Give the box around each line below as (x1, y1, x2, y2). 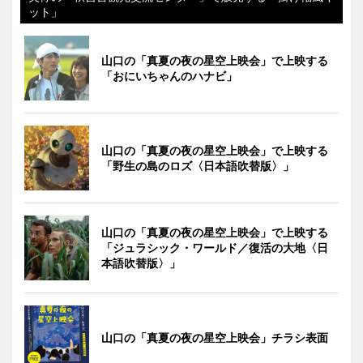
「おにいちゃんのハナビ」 (101, 68, 237, 83)
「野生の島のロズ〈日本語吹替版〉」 (101, 158, 294, 173)
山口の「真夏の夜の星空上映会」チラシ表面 (101, 330, 328, 344)
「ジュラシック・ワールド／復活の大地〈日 (101, 240, 328, 254)
